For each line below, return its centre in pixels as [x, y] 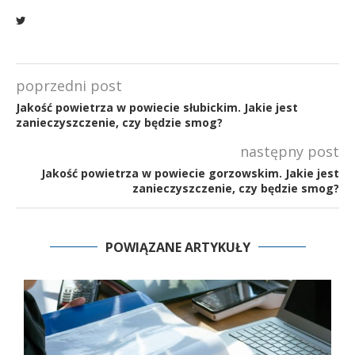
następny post [290, 151]
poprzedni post [69, 85]
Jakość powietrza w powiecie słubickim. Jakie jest [157, 107]
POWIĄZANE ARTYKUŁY [177, 247]
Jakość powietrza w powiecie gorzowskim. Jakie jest [190, 173]
